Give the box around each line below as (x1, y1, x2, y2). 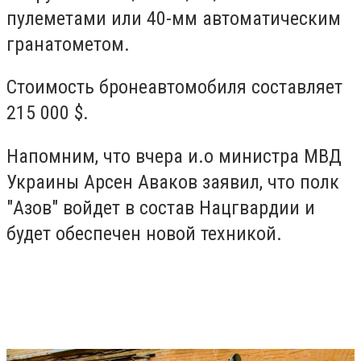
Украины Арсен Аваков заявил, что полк (6, 170, 339, 193)
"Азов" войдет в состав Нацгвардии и (6, 196, 315, 219)
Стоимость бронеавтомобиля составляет (6, 76, 342, 99)
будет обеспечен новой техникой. (6, 222, 282, 245)
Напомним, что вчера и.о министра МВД (6, 144, 342, 168)
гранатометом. (6, 32, 135, 56)
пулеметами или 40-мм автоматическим (6, 6, 341, 30)
